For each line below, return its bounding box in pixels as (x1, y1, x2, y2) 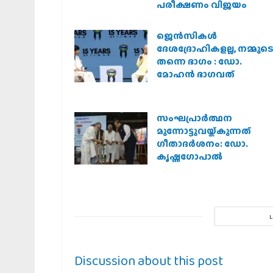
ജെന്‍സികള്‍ (157, 29, 217, 43)
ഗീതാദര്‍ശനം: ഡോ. (157, 137, 248, 151)
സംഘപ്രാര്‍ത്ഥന (157, 112, 232, 126)
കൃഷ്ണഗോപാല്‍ (157, 150, 222, 164)
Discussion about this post (74, 250, 223, 271)
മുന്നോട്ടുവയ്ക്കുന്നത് (157, 124, 251, 138)
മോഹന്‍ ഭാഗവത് (157, 68, 235, 82)
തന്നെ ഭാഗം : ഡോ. (157, 55, 242, 69)
